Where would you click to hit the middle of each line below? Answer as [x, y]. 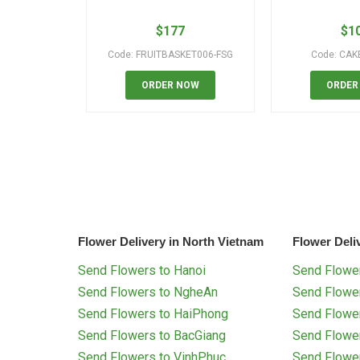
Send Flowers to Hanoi [142, 271]
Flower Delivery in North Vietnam [171, 242]
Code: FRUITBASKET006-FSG [170, 55]
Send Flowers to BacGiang [152, 336]
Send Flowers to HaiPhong [153, 314]
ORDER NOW [170, 86]
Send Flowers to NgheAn [148, 292]
